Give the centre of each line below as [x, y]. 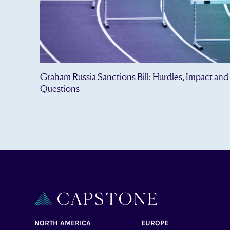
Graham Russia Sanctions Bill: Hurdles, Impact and [134, 77]
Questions [60, 89]
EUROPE [155, 223]
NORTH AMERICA [63, 223]
